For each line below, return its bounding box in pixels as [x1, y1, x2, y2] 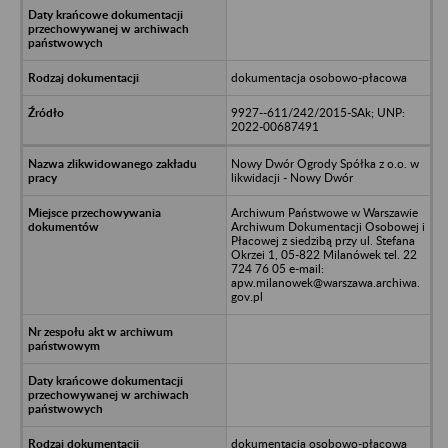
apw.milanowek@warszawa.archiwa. [230, 274, 420, 290]
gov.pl [230, 288, 263, 304]
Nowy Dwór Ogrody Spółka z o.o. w [230, 155, 419, 171]
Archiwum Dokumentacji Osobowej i [230, 218, 425, 234]
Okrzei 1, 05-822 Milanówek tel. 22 [230, 246, 417, 262]
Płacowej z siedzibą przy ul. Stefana [230, 232, 415, 248]
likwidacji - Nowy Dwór [230, 169, 353, 185]
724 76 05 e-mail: [230, 260, 324, 276]
